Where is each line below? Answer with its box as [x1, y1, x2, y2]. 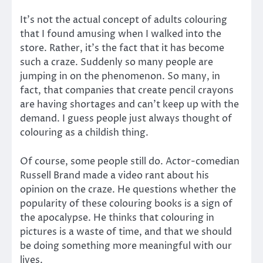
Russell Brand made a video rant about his [20, 168, 209, 182]
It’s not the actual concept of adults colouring [20, 14, 227, 27]
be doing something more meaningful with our [20, 239, 232, 252]
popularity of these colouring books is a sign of [20, 197, 232, 210]
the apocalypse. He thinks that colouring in [20, 211, 214, 224]
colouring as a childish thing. [20, 126, 149, 140]
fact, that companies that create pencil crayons [20, 84, 234, 97]
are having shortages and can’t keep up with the [20, 98, 239, 112]
